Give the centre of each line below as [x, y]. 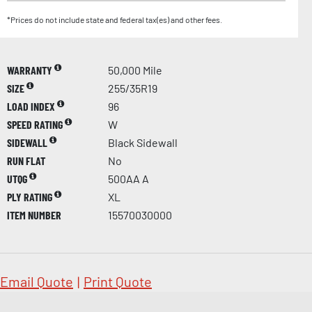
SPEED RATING [36, 125]
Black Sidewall [143, 143]
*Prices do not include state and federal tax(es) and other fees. [115, 20]
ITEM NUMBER [34, 215]
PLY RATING [31, 197]
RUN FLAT [26, 161]
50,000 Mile [135, 70]
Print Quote [118, 282]
